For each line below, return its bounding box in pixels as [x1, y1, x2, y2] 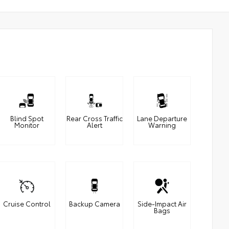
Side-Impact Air [137, 199, 187, 209]
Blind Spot [10, 113, 43, 123]
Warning [148, 120, 176, 130]
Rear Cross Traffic [66, 113, 123, 123]
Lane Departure [136, 113, 187, 123]
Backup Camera [68, 199, 120, 209]
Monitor [14, 120, 39, 130]
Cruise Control [3, 199, 51, 209]
